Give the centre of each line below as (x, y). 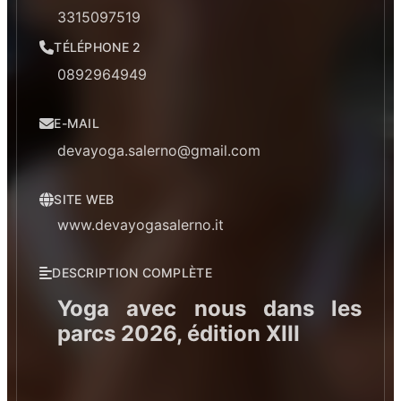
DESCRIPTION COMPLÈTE (132, 273)
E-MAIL (77, 124)
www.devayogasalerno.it (141, 225)
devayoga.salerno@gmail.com (159, 151)
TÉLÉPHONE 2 (98, 47)
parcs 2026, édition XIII (179, 334)
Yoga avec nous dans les (209, 309)
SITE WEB (84, 200)
